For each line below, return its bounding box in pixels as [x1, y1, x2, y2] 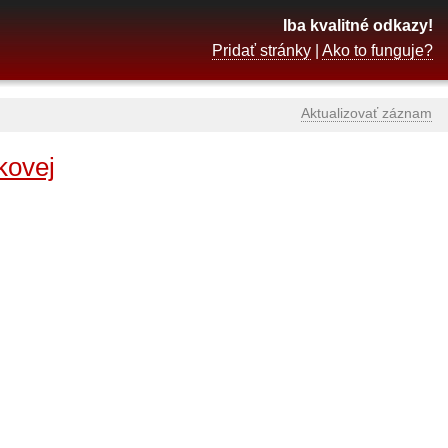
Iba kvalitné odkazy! [283, 17, 433, 34]
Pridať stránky [212, 42, 311, 59]
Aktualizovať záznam [301, 105, 432, 121]
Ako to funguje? [322, 42, 433, 59]
